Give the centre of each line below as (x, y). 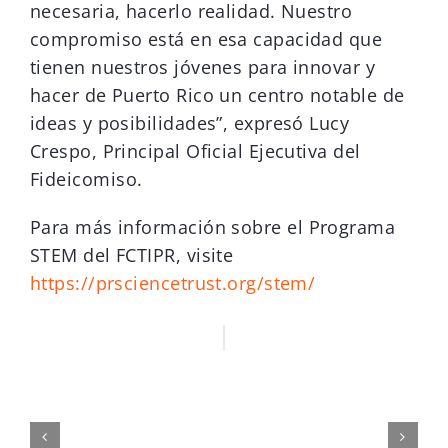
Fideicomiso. (86, 179)
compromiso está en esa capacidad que (206, 39)
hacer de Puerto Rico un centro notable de (217, 95)
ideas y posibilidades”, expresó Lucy (190, 123)
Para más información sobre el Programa (213, 227)
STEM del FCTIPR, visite (132, 255)
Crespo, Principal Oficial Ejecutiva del (195, 151)
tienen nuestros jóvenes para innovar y (203, 67)
